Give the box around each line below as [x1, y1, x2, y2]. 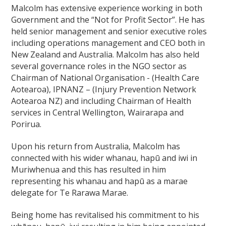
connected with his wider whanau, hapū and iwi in [11, 152, 198, 163]
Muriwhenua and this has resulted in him [11, 163, 166, 175]
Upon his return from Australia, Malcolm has [11, 140, 181, 152]
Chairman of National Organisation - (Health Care [11, 72, 200, 83]
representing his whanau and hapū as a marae [11, 175, 188, 187]
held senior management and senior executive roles [11, 25, 207, 37]
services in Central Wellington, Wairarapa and [11, 106, 184, 118]
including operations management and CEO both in [11, 37, 205, 48]
